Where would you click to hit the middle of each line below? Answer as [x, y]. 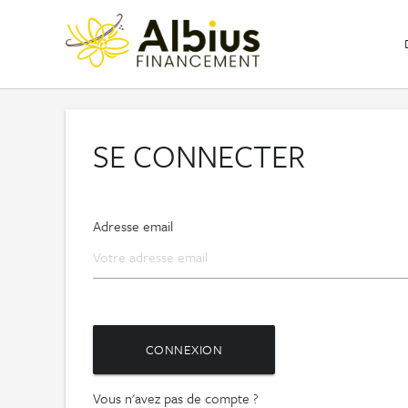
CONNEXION [184, 349]
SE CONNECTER [199, 155]
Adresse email [133, 225]
